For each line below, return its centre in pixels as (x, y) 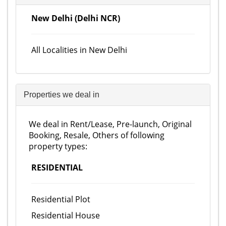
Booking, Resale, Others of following (97, 135)
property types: (58, 146)
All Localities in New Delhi (79, 50)
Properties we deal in (62, 95)
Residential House (66, 215)
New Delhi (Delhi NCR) (76, 18)
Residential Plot (61, 199)
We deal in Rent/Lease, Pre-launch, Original (110, 124)
